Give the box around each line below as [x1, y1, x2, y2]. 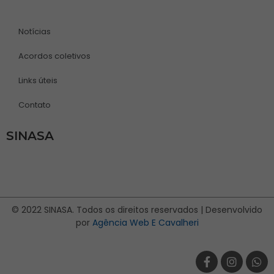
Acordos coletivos [18, 50, 91, 62]
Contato [18, 99, 51, 111]
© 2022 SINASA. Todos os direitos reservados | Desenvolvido [12, 204, 262, 217]
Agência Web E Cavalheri [92, 217, 199, 229]
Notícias [18, 26, 51, 38]
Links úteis [18, 75, 57, 87]
